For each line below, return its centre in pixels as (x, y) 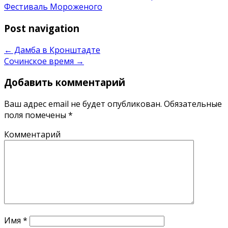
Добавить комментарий (65, 82)
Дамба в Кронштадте (56, 50)
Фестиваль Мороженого (53, 7)
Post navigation (42, 28)
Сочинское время (40, 61)
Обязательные (192, 104)
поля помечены (36, 115)
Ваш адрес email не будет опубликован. (83, 104)
